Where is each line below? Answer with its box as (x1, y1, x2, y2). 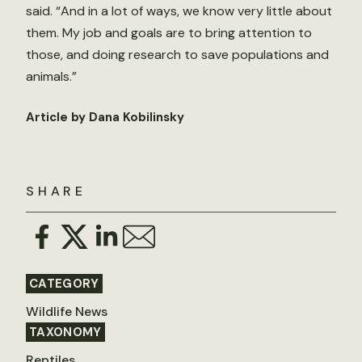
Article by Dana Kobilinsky (26, 109, 184, 125)
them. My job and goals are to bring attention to (26, 24, 312, 41)
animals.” (26, 68, 77, 85)
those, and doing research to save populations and (26, 46, 329, 63)
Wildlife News (26, 303, 107, 320)
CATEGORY (29, 276, 99, 292)
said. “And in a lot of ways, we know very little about (26, 2, 332, 19)
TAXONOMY (29, 324, 102, 340)
